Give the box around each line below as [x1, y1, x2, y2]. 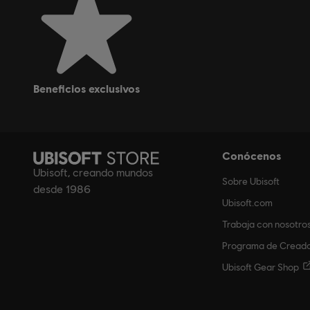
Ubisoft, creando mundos [33, 165, 153, 179]
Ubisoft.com [222, 197, 273, 208]
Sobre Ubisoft [222, 175, 280, 187]
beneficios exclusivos [39, 82, 140, 95]
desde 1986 [33, 182, 91, 196]
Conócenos [222, 148, 281, 162]
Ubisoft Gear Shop [222, 261, 299, 273]
